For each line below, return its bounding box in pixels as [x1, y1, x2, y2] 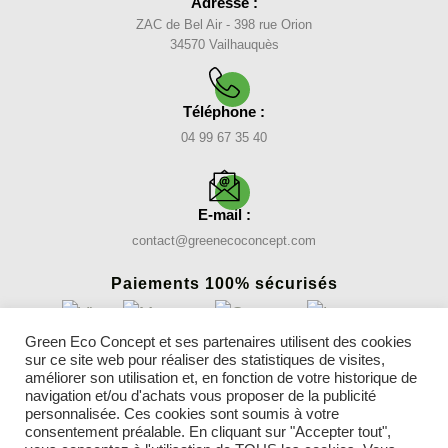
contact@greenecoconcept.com [132, 232, 316, 248]
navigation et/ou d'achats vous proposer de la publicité [25, 388, 376, 404]
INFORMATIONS [156, 358, 292, 376]
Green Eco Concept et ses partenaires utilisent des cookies [25, 334, 412, 350]
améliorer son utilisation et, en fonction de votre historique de [25, 370, 417, 386]
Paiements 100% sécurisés [110, 274, 338, 292]
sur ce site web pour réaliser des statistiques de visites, [25, 352, 385, 368]
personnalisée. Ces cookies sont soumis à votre [25, 406, 339, 422]
